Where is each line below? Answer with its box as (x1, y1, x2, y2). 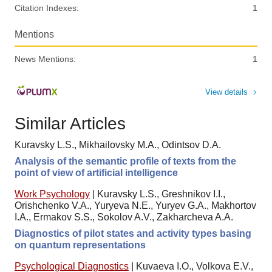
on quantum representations (15, 240, 146, 251)
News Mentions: (15, 54, 76, 64)
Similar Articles (15, 114, 126, 133)
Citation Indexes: (15, 3, 79, 13)
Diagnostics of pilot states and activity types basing (15, 228, 251, 239)
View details (205, 87, 248, 97)
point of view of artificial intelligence (15, 168, 178, 178)
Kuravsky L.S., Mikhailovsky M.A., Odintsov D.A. (15, 140, 221, 151)
